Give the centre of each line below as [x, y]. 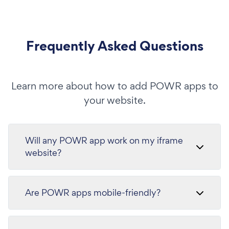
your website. [114, 100]
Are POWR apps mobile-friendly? [93, 192]
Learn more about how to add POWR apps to [114, 86]
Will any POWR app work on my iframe [104, 140]
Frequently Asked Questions [114, 46]
